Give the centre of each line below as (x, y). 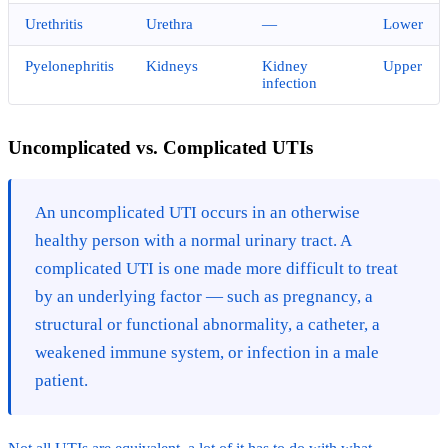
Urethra (169, 23)
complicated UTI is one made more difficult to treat (216, 268)
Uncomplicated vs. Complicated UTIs (160, 147)
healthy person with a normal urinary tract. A (193, 240)
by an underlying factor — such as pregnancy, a (204, 296)
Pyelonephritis (69, 65)
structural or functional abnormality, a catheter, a (207, 324)
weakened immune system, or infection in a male (207, 352)
